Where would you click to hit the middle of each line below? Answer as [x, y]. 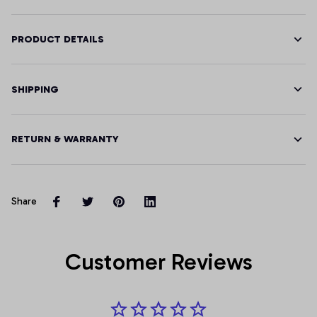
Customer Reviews [158, 261]
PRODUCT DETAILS [58, 40]
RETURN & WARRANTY [65, 139]
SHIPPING [35, 89]
